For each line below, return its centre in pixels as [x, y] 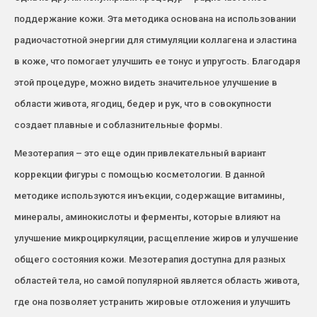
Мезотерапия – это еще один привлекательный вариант [140, 153]
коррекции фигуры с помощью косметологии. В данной [139, 174]
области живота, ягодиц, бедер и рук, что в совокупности [143, 103]
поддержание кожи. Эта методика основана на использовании [155, 18]
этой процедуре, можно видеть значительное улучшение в [146, 82]
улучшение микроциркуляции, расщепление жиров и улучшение [156, 238]
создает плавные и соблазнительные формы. [119, 125]
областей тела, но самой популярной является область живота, [157, 280]
